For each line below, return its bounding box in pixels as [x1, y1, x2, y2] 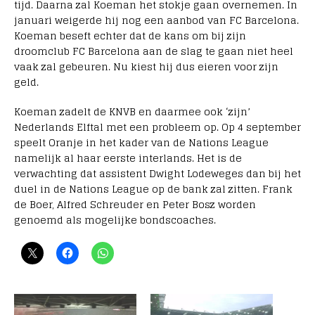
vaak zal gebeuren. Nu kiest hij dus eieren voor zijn [14, 58, 278, 76]
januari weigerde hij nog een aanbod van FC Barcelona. [14, 11, 299, 30]
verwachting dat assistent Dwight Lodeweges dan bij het [14, 165, 301, 183]
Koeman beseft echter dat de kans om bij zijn [14, 27, 246, 45]
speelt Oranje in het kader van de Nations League [14, 134, 269, 152]
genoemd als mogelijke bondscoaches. [14, 211, 216, 229]
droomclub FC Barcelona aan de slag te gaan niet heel [14, 42, 293, 60]
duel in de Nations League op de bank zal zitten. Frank [14, 180, 292, 198]
